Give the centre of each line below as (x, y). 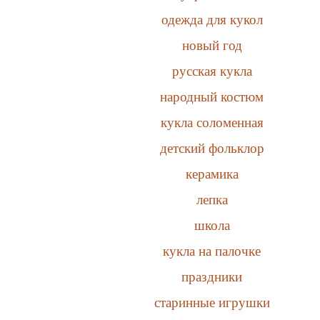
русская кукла (212, 71)
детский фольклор (212, 148)
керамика (212, 174)
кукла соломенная (212, 122)
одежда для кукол (212, 19)
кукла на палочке (212, 251)
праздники (212, 276)
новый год (212, 45)
